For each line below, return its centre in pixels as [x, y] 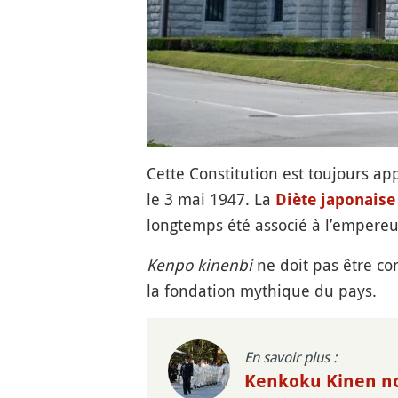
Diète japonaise [335, 199]
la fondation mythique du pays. [261, 290]
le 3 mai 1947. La [211, 199]
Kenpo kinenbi [199, 264]
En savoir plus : [290, 358]
